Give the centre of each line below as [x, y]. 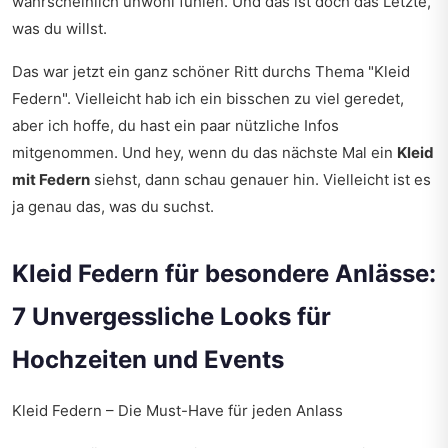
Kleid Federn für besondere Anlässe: [224, 273]
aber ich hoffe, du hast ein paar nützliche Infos [175, 125]
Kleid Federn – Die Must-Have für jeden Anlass [177, 410]
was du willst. [59, 28]
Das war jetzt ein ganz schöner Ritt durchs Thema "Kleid [211, 71]
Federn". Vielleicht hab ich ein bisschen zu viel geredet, [208, 98]
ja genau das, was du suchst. [113, 206]
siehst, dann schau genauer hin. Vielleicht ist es [260, 179]
